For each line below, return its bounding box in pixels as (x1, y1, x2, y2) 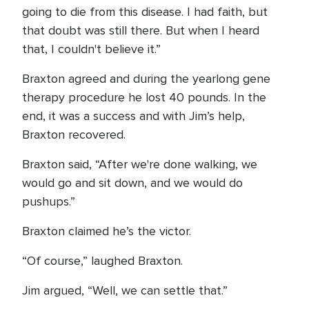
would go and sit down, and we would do (22, 175, 243, 190)
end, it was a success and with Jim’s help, (22, 108, 245, 123)
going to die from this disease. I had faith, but (22, 4, 268, 19)
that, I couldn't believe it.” (22, 41, 161, 57)
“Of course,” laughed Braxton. (22, 253, 186, 268)
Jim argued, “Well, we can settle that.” (22, 283, 231, 298)
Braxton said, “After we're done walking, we (22, 157, 257, 172)
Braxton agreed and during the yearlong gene (22, 71, 270, 86)
